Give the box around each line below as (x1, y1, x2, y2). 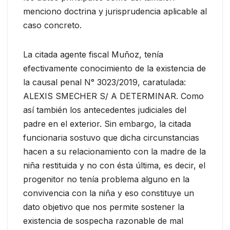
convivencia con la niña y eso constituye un (23, 187, 194, 198)
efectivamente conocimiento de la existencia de (23, 63, 206, 73)
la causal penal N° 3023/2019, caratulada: (23, 76, 186, 87)
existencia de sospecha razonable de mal (23, 215, 183, 226)
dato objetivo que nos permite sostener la (23, 201, 184, 212)
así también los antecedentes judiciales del (23, 104, 186, 115)
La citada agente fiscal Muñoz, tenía (23, 49, 163, 60)
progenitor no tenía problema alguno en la (23, 174, 189, 184)
